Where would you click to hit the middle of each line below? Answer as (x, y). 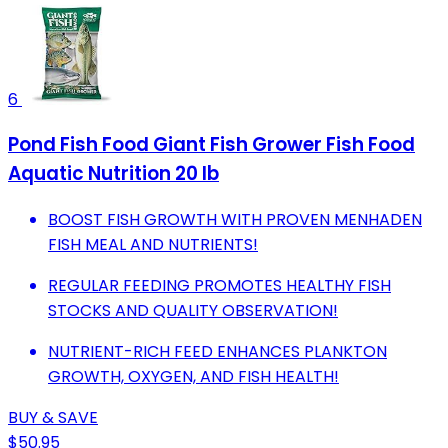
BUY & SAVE (53, 417)
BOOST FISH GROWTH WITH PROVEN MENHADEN (235, 219)
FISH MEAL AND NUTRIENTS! (153, 244)
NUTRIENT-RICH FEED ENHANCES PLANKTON (217, 351)
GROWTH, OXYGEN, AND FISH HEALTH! (193, 376)
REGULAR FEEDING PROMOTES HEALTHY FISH (219, 285)
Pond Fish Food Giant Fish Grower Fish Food (211, 145)
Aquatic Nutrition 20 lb (113, 174)
